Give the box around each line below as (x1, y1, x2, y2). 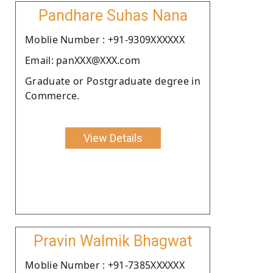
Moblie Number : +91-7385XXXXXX (25, 258, 185, 272)
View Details (83, 131, 143, 144)
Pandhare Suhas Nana (38, 6, 188, 24)
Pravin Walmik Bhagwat (34, 232, 192, 250)
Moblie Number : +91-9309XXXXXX (25, 32, 185, 46)
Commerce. (25, 88, 80, 102)
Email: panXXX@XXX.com (25, 53, 141, 67)
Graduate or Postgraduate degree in (25, 74, 200, 88)
